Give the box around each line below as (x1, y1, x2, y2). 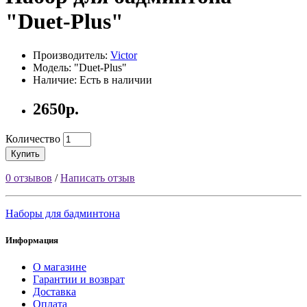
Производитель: (33, 49, 110, 61)
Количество (5, 132, 60, 145)
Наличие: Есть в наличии (33, 73, 152, 86)
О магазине (33, 260, 86, 273)
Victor (110, 49, 137, 61)
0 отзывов (5, 171, 52, 184)
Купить (11, 148, 40, 159)
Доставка (33, 285, 76, 297)
